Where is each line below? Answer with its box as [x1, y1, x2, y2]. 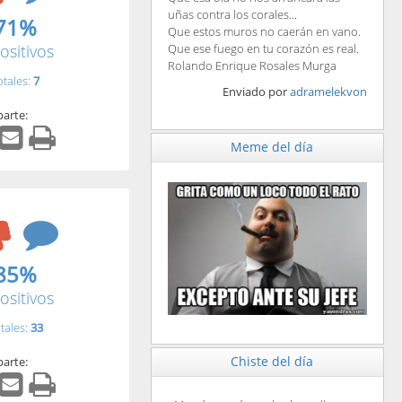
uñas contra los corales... [167, 6, 297, 22]
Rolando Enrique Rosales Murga [167, 57, 336, 74]
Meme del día [230, 138, 313, 155]
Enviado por [223, 83, 290, 100]
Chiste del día [230, 353, 313, 371]
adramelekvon [290, 83, 367, 100]
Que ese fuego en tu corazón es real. [167, 40, 359, 57]
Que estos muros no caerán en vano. [167, 23, 361, 39]
